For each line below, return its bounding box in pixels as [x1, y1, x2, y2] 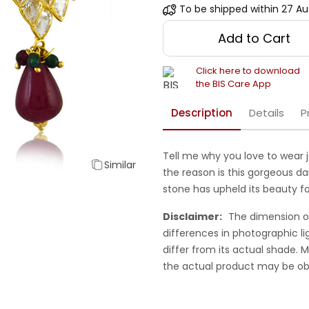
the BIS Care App [196, 77, 271, 91]
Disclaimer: [163, 210, 222, 224]
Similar [104, 157, 136, 172]
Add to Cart [218, 30, 291, 48]
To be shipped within [179, 2, 279, 17]
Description [171, 106, 232, 121]
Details [249, 106, 284, 121]
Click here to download [196, 64, 300, 78]
